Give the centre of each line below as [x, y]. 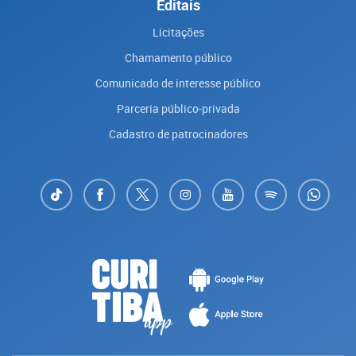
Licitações [178, 32]
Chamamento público [178, 57]
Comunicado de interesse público [178, 83]
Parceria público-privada [178, 108]
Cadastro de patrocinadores [178, 133]
